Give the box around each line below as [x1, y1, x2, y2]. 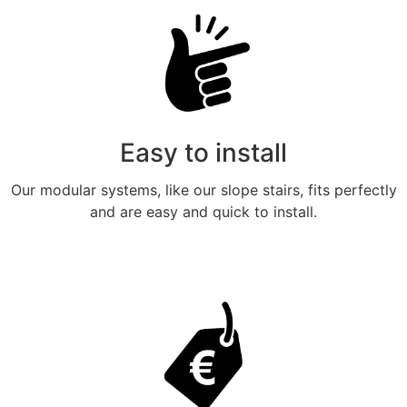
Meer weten [164, 265, 243, 283]
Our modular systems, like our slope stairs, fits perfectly [10, 181, 397, 200]
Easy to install [120, 137, 287, 169]
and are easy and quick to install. [90, 203, 317, 222]
